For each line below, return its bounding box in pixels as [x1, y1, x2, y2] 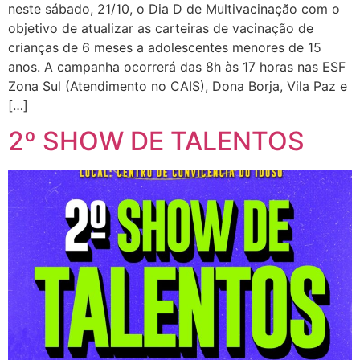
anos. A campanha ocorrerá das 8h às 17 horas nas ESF [8, 59, 346, 76]
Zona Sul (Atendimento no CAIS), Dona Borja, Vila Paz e [8, 78, 347, 95]
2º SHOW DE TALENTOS [8, 125, 305, 157]
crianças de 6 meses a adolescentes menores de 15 [8, 39, 321, 56]
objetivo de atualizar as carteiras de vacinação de [8, 20, 313, 37]
